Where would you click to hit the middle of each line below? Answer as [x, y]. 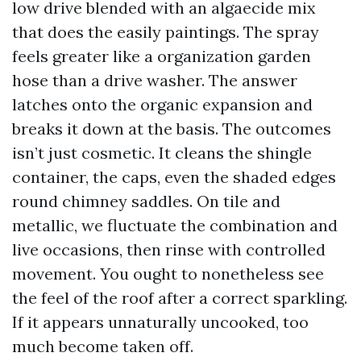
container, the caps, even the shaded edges [174, 177]
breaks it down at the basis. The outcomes [172, 129]
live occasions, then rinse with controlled [169, 249]
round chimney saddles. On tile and [146, 201]
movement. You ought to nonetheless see [168, 274]
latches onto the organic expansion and [162, 104]
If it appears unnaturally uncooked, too [160, 322]
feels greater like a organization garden [162, 56]
